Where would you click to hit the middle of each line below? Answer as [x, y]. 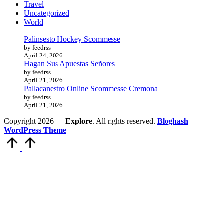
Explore [79, 121]
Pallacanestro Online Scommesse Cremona [91, 89]
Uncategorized [47, 13]
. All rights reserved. [125, 121]
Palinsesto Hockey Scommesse [72, 39]
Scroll [46, 139]
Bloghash [173, 121]
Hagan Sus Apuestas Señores [69, 64]
